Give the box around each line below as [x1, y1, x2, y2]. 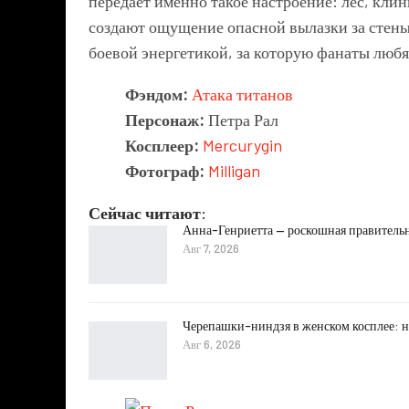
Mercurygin [203, 135, 286, 156]
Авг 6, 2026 [183, 336, 241, 351]
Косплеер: [125, 135, 203, 156]
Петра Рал [208, 110, 278, 131]
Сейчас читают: [89, 203, 206, 224]
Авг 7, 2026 [183, 241, 239, 257]
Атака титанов [192, 84, 293, 105]
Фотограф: [125, 161, 208, 182]
